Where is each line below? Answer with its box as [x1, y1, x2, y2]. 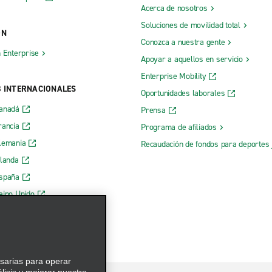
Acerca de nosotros [141, 2, 208, 15]
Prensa [141, 104, 166, 117]
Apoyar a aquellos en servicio [141, 53, 243, 66]
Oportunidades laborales [141, 87, 225, 100]
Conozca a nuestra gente [141, 36, 225, 49]
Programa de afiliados [141, 121, 217, 134]
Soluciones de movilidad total [141, 19, 240, 32]
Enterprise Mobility [141, 70, 206, 83]
